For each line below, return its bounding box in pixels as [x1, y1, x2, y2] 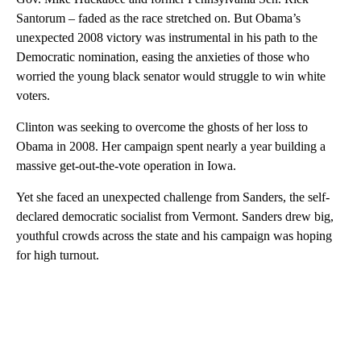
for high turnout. [16, 248, 99, 263]
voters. [16, 89, 50, 103]
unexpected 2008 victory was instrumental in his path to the [16, 31, 317, 45]
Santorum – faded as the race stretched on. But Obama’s [16, 11, 301, 26]
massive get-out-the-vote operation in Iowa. [16, 159, 236, 173]
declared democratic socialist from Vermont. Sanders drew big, [16, 210, 334, 224]
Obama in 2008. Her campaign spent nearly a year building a [16, 139, 326, 154]
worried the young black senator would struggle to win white [16, 69, 326, 84]
